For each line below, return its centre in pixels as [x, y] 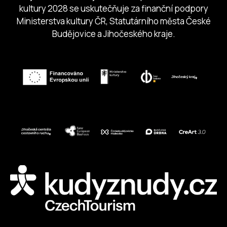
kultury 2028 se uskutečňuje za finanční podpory [113, 9]
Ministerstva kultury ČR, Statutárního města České [113, 21]
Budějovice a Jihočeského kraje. [113, 34]
